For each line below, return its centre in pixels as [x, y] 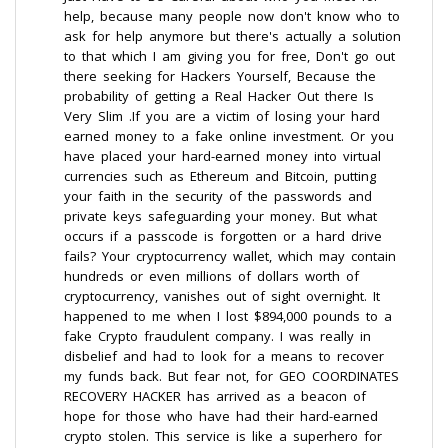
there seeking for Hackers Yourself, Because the [220, 76]
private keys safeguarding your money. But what [220, 216]
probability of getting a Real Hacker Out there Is [219, 96]
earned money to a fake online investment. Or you [229, 136]
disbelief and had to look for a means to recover [224, 356]
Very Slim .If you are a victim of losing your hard [222, 116]
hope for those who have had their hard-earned [221, 416]
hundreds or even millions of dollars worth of [211, 276]
